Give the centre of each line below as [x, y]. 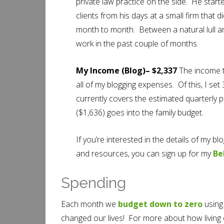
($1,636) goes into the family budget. [140, 112]
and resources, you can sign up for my [144, 153]
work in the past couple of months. [137, 43]
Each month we [89, 204]
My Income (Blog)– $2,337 [127, 70]
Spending [93, 183]
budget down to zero [160, 204]
